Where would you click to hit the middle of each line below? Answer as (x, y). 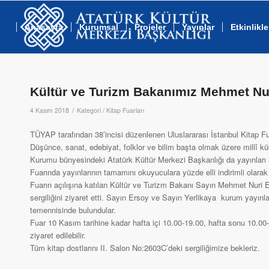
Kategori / (92, 110)
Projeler (150, 27)
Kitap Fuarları (125, 110)
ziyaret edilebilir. (60, 235)
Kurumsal (98, 27)
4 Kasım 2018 (50, 110)
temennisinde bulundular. (73, 210)
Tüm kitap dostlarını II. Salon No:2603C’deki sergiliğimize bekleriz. (145, 248)
